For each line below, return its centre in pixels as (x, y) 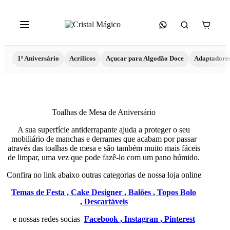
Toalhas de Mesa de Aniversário (104, 112)
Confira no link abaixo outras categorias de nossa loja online (104, 175)
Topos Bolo (177, 192)
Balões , (143, 192)
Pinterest (179, 219)
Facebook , (104, 219)
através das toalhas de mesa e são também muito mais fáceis (104, 148)
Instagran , (144, 219)
